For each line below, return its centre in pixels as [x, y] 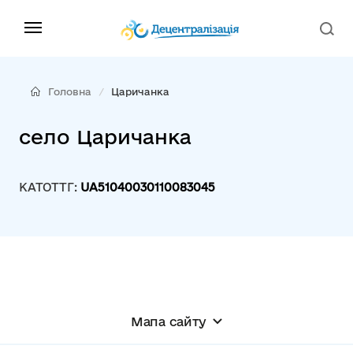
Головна [70, 91]
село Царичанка [105, 137]
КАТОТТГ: [50, 187]
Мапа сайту [169, 321]
